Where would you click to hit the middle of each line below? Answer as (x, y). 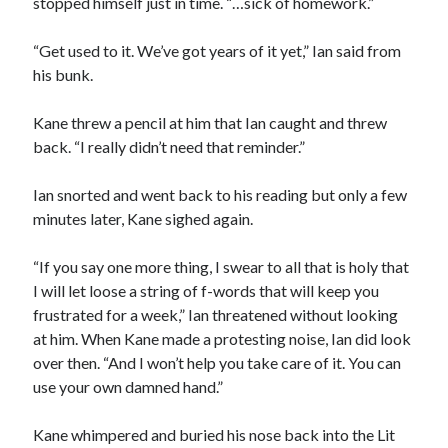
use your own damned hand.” (128, 386)
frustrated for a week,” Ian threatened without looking (216, 314)
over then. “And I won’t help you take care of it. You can (217, 362)
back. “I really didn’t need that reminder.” (169, 146)
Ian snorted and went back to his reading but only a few (220, 194)
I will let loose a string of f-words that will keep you (206, 290)
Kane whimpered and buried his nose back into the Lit (214, 434)
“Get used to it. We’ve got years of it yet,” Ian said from (217, 50)
